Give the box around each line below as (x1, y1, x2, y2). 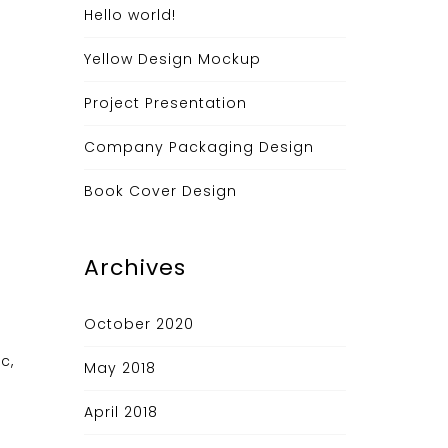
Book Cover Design (83, 181, 237, 201)
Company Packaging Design (83, 137, 314, 157)
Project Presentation (83, 93, 247, 113)
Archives (83, 252, 186, 283)
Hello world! (83, 5, 176, 25)
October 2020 (83, 314, 194, 334)
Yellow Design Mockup (83, 49, 261, 69)
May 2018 (83, 358, 156, 378)
